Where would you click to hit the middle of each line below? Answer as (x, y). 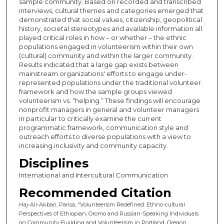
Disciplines (53, 163)
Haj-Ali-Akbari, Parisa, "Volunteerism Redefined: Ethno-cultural (102, 204)
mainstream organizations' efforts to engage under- (103, 73)
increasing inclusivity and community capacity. (93, 145)
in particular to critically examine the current (90, 118)
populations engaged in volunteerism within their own (106, 46)
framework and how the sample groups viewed (95, 91)
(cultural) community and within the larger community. (106, 55)
